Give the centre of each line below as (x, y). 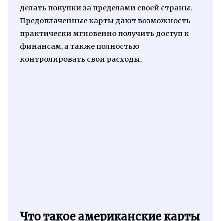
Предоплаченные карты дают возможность (105, 20)
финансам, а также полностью (79, 46)
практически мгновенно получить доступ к (104, 33)
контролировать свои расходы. (81, 59)
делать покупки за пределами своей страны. (106, 8)
